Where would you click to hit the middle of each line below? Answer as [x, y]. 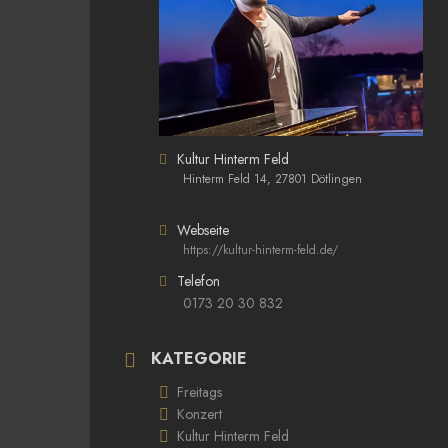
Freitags [199, 391]
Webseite [203, 229]
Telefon [198, 280]
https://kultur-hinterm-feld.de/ [260, 249]
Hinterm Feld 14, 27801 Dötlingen [272, 178]
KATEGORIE [199, 358]
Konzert [199, 413]
